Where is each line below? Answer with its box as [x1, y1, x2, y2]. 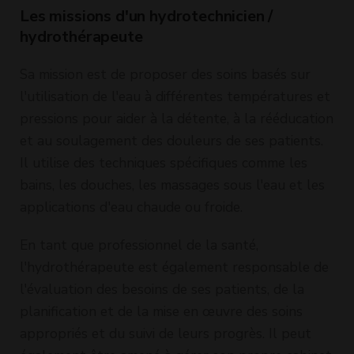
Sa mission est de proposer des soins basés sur [20, 64, 311, 84]
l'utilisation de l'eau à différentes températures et [20, 86, 330, 106]
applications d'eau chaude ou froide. [20, 197, 243, 217]
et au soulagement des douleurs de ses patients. [20, 130, 323, 150]
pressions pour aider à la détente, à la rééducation [20, 108, 333, 128]
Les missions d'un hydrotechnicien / [20, 5, 273, 27]
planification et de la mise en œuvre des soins [20, 301, 303, 321]
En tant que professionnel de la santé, [20, 235, 258, 254]
